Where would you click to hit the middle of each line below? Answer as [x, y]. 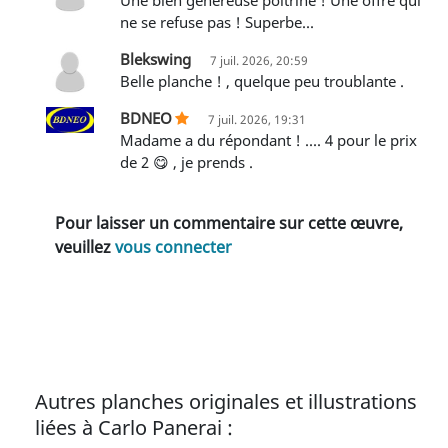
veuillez [85, 246]
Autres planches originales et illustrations [226, 401]
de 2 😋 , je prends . [186, 161]
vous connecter [173, 246]
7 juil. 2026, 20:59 [259, 60]
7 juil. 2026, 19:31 [257, 119]
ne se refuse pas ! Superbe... [217, 21]
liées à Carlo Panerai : [134, 427]
